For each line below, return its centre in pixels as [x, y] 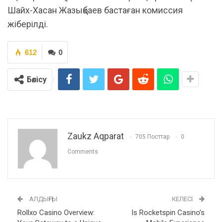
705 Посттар [152, 137]
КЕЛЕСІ [183, 199]
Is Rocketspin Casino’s [168, 212]
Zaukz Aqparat [96, 136]
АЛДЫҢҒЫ [43, 199]
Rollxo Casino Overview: [56, 212]
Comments [83, 151]
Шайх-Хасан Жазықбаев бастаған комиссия [95, 10]
